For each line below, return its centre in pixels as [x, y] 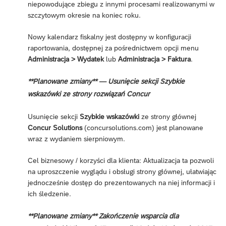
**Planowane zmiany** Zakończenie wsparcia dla [103, 216]
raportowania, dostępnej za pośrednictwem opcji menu [113, 48]
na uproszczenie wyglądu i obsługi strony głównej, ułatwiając [122, 172]
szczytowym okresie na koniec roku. [84, 15]
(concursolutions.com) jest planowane [143, 128]
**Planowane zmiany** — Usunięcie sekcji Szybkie [106, 81]
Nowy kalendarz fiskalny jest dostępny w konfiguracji [109, 37]
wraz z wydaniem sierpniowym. [76, 139]
